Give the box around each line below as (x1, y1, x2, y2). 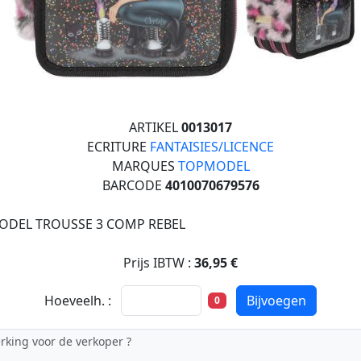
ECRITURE (87, 138, 150, 156)
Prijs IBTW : (123, 254, 194, 272)
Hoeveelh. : (44, 292, 112, 309)
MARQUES (111, 157, 178, 175)
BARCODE (102, 176, 165, 194)
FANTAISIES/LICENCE (150, 138, 274, 156)
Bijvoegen (246, 292, 306, 309)
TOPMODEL (177, 157, 250, 175)
